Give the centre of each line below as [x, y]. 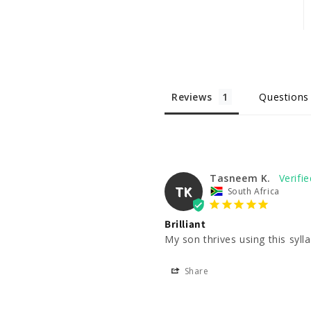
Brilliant [185, 224]
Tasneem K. [240, 178]
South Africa [253, 191]
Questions [284, 97]
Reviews [192, 97]
